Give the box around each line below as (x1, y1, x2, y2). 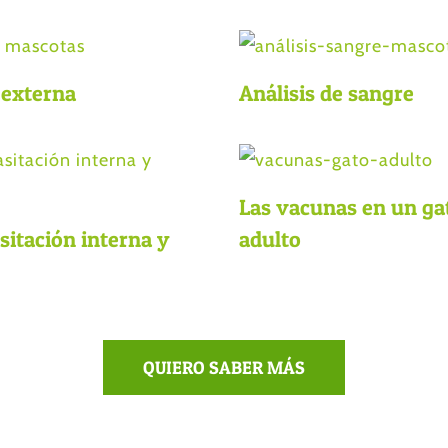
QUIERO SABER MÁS (143, 357, 305, 379)
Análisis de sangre (239, 80, 414, 107)
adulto (239, 226, 301, 253)
